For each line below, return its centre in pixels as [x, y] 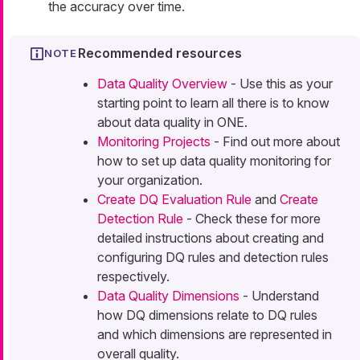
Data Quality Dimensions [168, 296]
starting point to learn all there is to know [213, 103]
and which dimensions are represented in [215, 335]
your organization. [150, 180]
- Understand [279, 296]
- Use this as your [280, 84]
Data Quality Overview [162, 84]
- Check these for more [252, 219]
